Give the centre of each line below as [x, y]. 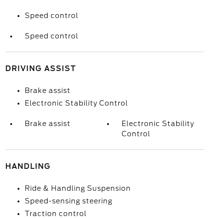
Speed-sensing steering [68, 201]
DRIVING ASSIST [41, 69]
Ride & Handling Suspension [78, 188]
